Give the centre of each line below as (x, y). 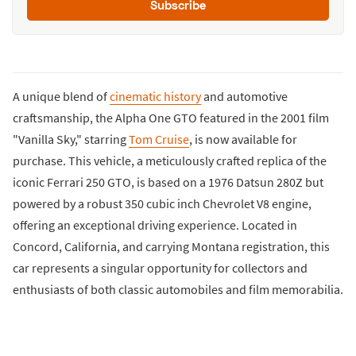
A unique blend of (61, 97)
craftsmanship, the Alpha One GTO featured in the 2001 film (171, 118)
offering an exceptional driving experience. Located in (155, 225)
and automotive (244, 97)
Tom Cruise (159, 139)
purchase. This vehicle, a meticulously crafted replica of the (170, 161)
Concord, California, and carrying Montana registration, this (171, 247)
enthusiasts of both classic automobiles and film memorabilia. (178, 290)
